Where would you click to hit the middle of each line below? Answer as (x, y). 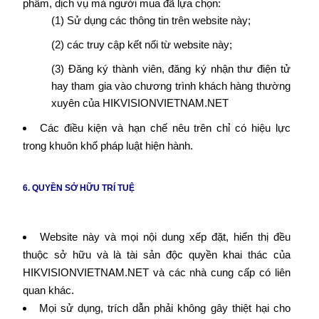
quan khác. (48, 290)
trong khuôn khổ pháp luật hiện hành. (108, 146)
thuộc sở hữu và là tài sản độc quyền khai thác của (156, 255)
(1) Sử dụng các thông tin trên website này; (151, 20)
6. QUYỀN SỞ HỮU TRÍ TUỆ (78, 188)
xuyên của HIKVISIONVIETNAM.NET (140, 103)
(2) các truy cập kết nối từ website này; (141, 45)
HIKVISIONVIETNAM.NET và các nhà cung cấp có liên (156, 272)
